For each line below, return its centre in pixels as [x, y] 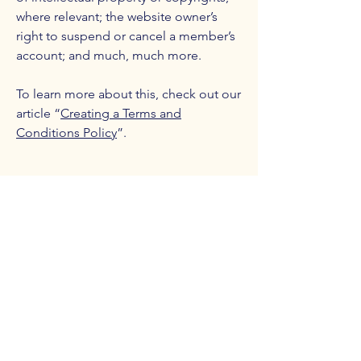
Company [52, 247]
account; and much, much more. [110, 55]
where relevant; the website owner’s [117, 17]
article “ [38, 113]
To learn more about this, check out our [129, 94]
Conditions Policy [66, 133]
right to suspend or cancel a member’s [126, 36]
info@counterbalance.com [94, 329]
